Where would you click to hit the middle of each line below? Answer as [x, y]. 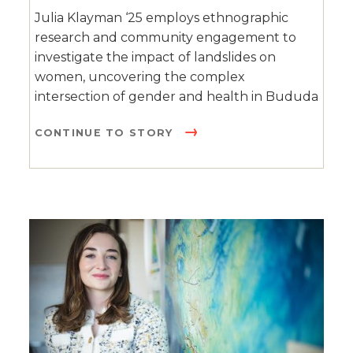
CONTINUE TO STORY [106, 132]
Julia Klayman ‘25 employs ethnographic [161, 17]
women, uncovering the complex [139, 76]
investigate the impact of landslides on [155, 57]
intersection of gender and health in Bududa [176, 96]
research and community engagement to [165, 37]
